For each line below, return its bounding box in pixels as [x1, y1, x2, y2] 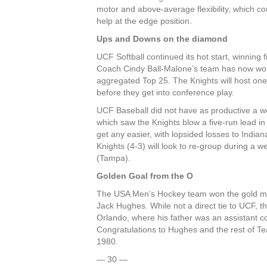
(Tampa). [97, 153, 133, 163]
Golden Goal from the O [97, 171, 193, 181]
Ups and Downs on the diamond [97, 34, 228, 44]
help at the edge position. [97, 16, 192, 26]
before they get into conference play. [97, 88, 237, 98]
